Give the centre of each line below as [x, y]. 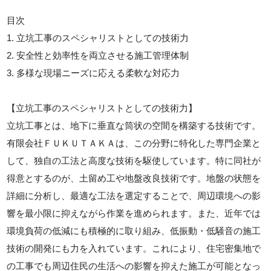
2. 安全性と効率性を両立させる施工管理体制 [98, 55]
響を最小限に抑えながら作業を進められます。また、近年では [134, 213]
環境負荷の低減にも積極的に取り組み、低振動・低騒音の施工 [134, 230]
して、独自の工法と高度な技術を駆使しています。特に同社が [134, 160]
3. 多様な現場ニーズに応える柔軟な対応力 [93, 73]
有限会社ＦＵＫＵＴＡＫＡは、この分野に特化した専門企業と [134, 143]
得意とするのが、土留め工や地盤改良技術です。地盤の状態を [134, 178]
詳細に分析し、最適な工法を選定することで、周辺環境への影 [134, 195]
